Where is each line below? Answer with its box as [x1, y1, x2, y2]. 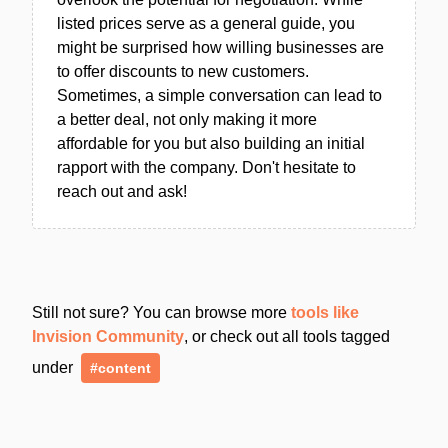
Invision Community [32, 327, 184, 345]
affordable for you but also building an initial [57, 134, 365, 152]
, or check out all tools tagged [184, 327, 390, 345]
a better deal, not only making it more [57, 110, 317, 128]
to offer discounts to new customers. [57, 62, 309, 80]
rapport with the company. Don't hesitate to [57, 158, 356, 176]
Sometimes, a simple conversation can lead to [57, 86, 382, 104]
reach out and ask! [57, 182, 187, 200]
